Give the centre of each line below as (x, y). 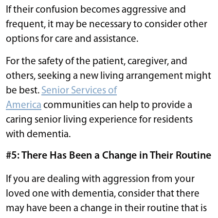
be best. (24, 91)
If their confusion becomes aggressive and (96, 10)
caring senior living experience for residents (99, 120)
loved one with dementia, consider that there (103, 194)
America (24, 105)
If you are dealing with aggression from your (100, 179)
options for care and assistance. (72, 39)
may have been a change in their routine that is (106, 208)
